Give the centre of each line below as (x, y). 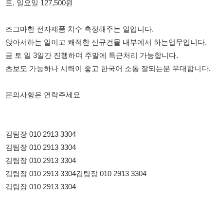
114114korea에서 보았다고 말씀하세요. (63, 166)
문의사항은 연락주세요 (39, 46)
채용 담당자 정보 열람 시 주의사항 (99, 207)
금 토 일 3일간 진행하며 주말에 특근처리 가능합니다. (83, 11)
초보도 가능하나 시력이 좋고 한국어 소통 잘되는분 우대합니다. (98, 23)
